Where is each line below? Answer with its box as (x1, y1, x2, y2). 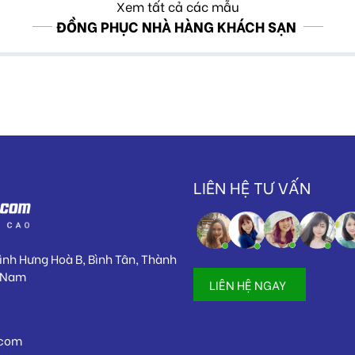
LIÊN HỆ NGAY (209, 276, 286, 294)
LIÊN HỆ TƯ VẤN (193, 175, 311, 199)
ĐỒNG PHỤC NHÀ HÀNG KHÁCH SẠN (55, 15, 300, 37)
